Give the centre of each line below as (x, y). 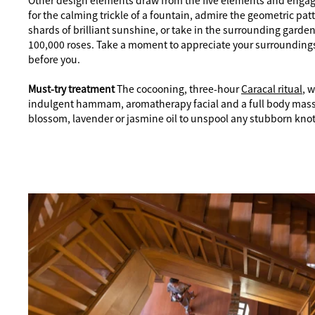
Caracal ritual (272, 89)
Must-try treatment (72, 89)
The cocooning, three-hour (179, 89)
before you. (54, 59)
